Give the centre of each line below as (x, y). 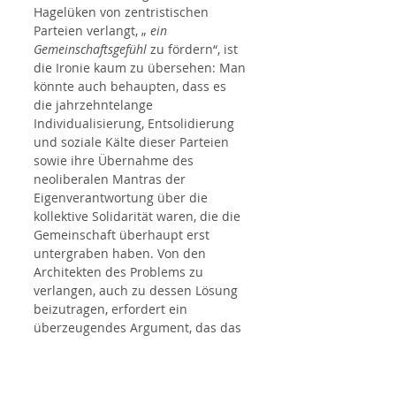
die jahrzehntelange (95, 105)
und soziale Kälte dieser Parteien (133, 142)
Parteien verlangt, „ (92, 31)
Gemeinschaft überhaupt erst (123, 235)
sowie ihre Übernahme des (115, 161)
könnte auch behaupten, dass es (132, 87)
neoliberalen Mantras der (111, 179)
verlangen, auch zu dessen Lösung (137, 291)
